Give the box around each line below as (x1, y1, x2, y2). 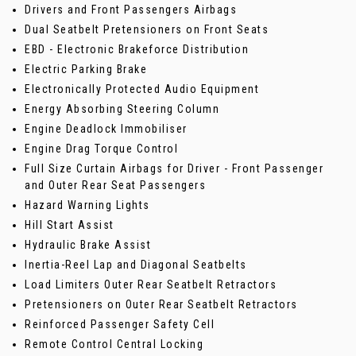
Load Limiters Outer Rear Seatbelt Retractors (25, 278, 277, 292)
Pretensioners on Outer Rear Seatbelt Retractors (25, 298, 298, 311)
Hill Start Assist (25, 219, 114, 232)
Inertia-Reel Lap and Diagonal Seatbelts (25, 258, 247, 272)
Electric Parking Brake (25, 63, 147, 76)
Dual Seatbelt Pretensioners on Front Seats (25, 23, 269, 37)
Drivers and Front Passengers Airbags (25, 3, 237, 17)
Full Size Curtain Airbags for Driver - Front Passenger (25, 162, 323, 176)
